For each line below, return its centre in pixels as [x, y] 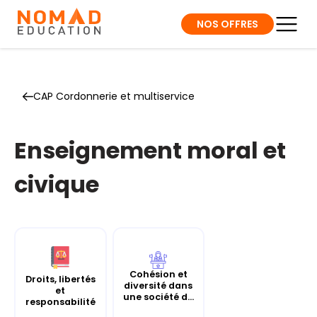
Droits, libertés [60, 279]
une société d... [158, 296]
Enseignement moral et [150, 150]
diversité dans [158, 285]
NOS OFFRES [227, 24]
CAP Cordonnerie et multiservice [114, 96]
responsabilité [60, 301]
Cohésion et [158, 274]
